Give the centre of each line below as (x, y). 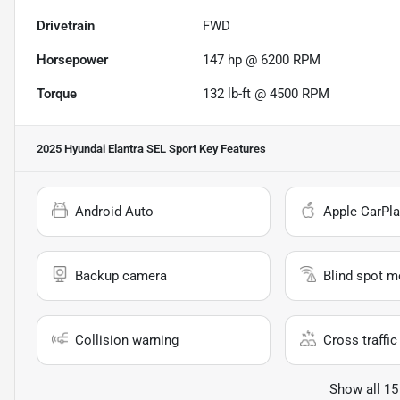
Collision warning (127, 341)
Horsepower (72, 60)
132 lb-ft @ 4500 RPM (267, 94)
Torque (57, 94)
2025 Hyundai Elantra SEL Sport (117, 149)
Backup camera (121, 276)
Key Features (231, 149)
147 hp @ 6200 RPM (262, 60)
